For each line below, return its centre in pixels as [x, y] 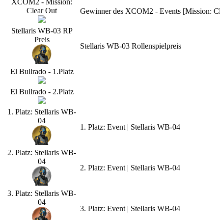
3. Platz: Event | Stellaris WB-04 [130, 208]
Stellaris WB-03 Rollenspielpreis [131, 46]
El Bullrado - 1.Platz [42, 71]
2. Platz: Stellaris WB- [42, 152]
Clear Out [42, 10]
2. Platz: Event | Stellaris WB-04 [130, 167]
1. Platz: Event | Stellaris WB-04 [130, 127]
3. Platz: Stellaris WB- [42, 193]
